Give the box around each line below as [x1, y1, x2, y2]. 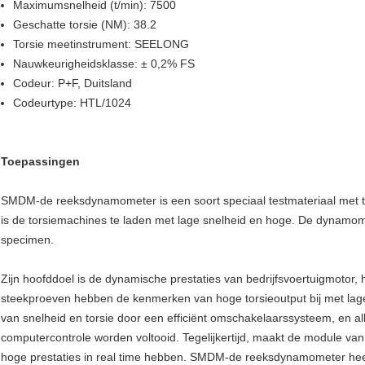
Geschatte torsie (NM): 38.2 [13, 18, 156, 32]
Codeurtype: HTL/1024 [13, 96, 131, 110]
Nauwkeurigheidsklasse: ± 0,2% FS [13, 57, 195, 71]
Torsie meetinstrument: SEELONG [13, 37, 189, 51]
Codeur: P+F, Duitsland [13, 77, 132, 90]
